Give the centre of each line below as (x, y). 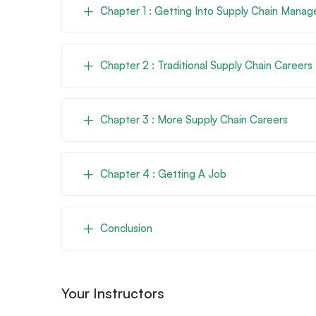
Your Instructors (113, 293)
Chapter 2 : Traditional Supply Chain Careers (206, 65)
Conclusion (126, 228)
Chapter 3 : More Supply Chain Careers (194, 119)
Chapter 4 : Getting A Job (163, 174)
